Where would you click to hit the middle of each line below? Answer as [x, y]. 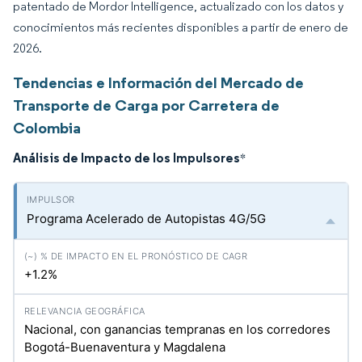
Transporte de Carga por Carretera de [146, 105]
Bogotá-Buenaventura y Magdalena [125, 347]
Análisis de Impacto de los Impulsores [126, 158]
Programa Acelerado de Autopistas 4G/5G [146, 219]
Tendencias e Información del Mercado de [158, 82]
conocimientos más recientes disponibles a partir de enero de [181, 27]
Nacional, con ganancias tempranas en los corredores [177, 329]
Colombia [47, 128]
